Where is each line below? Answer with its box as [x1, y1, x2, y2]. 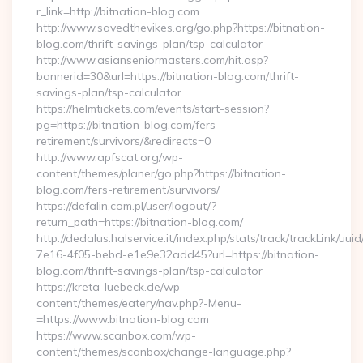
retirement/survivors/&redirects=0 [36, 134, 211, 148]
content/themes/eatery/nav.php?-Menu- [36, 296, 241, 310]
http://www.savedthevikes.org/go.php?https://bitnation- [36, 20, 325, 35]
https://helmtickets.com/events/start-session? [36, 101, 269, 116]
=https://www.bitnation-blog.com [36, 312, 209, 327]
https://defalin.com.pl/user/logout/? [36, 199, 216, 213]
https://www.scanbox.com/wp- [36, 328, 196, 343]
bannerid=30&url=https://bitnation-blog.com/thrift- [36, 69, 299, 83]
